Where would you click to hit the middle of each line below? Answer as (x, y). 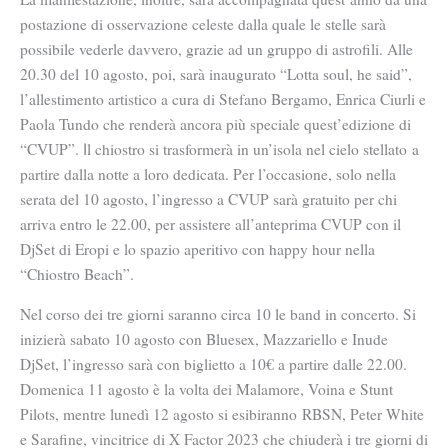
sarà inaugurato (226, 73)
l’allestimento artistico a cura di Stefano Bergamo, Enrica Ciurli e (223, 98)
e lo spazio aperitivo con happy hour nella (242, 248)
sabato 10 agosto (122, 339)
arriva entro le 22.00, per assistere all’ (137, 223)
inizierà (45, 339)
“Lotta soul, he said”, (344, 73)
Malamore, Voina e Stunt (314, 389)
